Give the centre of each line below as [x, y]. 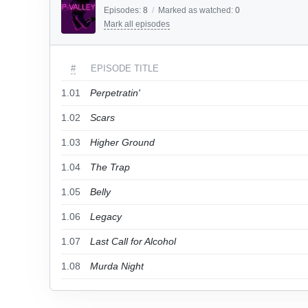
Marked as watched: [197, 10]
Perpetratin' [115, 93]
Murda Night [117, 266]
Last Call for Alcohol [133, 241]
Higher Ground [122, 142]
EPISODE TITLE [125, 68]
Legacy [106, 217]
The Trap [110, 167]
